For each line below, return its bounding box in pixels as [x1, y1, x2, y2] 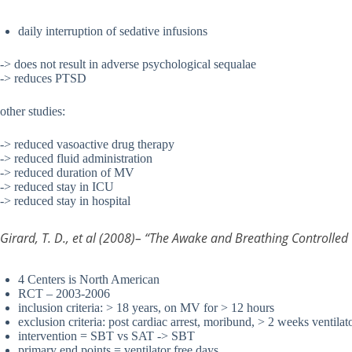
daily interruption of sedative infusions [18, 24, 207, 38]
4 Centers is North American [18, 273, 159, 287]
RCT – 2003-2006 [18, 287, 110, 301]
